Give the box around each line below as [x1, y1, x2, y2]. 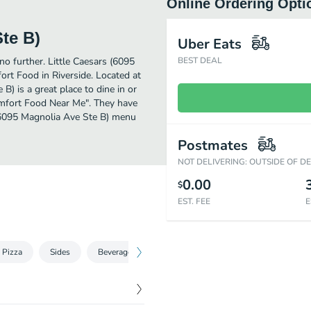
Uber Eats [178, 35, 242, 53]
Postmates [178, 136, 248, 155]
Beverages [98, 246, 136, 258]
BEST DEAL [178, 55, 222, 66]
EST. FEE [178, 196, 210, 207]
